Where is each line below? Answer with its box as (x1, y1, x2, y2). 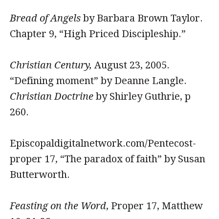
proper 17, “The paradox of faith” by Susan (10, 153, 205, 165)
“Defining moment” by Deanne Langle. (10, 75, 187, 87)
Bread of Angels (10, 12, 81, 24)
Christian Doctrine (10, 90, 93, 102)
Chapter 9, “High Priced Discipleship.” (10, 28, 186, 40)
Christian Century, (10, 59, 92, 71)
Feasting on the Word (10, 200, 106, 212)
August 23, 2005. (92, 59, 170, 71)
